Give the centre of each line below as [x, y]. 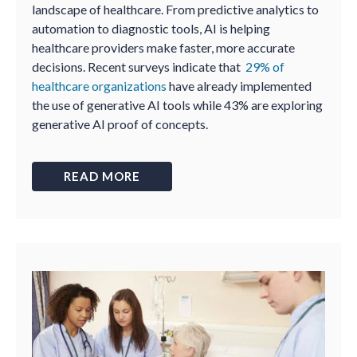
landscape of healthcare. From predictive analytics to [175, 9]
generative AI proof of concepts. [121, 124]
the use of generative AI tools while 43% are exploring [177, 105]
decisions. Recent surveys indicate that [139, 67]
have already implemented [239, 86]
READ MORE [102, 176]
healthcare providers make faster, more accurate [163, 47]
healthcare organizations [99, 86]
